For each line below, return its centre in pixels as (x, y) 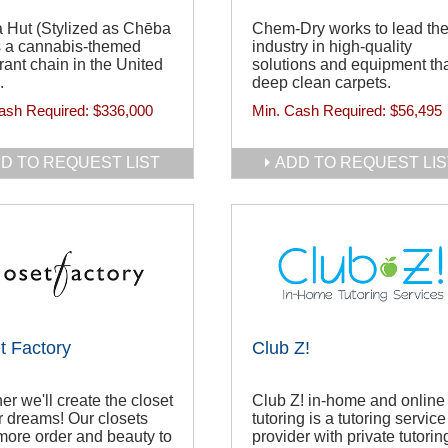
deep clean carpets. (321, 83)
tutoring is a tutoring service (349, 419)
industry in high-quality (332, 47)
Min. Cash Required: (321, 111)
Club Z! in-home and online (348, 401)
